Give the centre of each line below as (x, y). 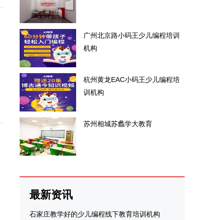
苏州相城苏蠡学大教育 (118, 124)
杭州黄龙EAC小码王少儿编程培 (132, 80)
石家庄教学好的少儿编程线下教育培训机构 (95, 214)
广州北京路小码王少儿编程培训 (132, 35)
